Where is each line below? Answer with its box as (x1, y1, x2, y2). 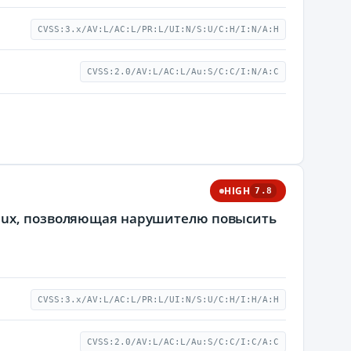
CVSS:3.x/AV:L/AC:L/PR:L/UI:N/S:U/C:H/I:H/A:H (38, 295, 279, 305)
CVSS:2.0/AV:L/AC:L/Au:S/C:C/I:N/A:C (87, 67, 279, 77)
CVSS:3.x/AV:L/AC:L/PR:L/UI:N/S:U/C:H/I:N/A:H (38, 24, 279, 34)
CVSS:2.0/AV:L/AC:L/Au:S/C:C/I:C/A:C (87, 337, 279, 347)
